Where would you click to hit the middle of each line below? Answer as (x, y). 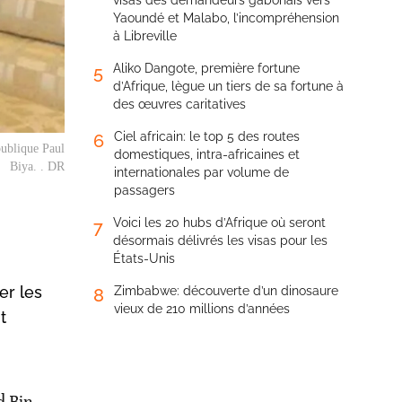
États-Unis (144, 258)
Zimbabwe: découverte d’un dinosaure (226, 291)
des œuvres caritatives (179, 104)
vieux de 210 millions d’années (202, 309)
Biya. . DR (37, 166)
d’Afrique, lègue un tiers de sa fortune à (228, 86)
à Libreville (145, 36)
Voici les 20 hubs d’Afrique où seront (219, 223)
